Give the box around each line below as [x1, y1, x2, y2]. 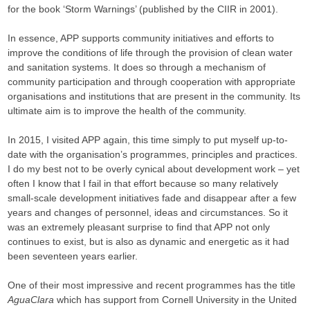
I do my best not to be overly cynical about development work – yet [8, 163, 300, 174]
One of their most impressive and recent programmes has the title [8, 280, 296, 291]
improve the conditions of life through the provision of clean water [8, 47, 293, 58]
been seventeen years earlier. [8, 250, 138, 262]
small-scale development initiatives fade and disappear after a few [8, 192, 297, 203]
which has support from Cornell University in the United [54, 294, 298, 305]
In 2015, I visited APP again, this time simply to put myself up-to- [8, 134, 289, 145]
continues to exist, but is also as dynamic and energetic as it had [8, 236, 290, 247]
